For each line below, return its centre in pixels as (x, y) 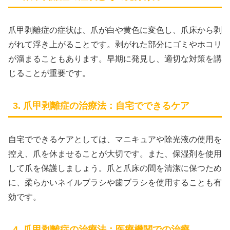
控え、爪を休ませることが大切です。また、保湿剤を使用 (115, 154)
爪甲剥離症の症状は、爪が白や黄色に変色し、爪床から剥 (115, 30)
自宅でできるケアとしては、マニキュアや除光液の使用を (115, 139)
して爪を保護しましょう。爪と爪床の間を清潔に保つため (115, 168)
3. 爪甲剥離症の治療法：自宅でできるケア (101, 106)
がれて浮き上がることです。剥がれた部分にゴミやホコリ (115, 44)
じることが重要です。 (49, 73)
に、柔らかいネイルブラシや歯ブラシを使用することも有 (115, 182)
